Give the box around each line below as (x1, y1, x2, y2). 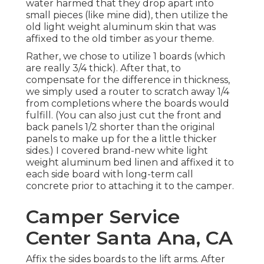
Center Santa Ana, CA (26, 226, 233, 249)
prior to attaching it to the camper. (69, 180, 234, 192)
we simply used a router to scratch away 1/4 (26, 85, 229, 97)
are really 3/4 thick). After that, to (26, 62, 181, 74)
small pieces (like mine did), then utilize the (26, 9, 228, 21)
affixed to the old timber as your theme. (26, 32, 214, 44)
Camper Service (26, 204, 180, 228)
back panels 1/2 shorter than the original (26, 121, 215, 133)
